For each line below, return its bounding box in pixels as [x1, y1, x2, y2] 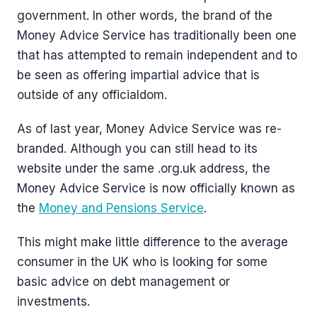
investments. [17, 294, 93, 309]
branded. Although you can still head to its [17, 142, 258, 156]
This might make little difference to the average [17, 235, 288, 249]
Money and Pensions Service [39, 201, 204, 215]
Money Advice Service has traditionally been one [17, 28, 296, 42]
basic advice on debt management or [17, 275, 230, 289]
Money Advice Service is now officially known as [17, 181, 295, 195]
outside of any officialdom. [17, 88, 167, 102]
